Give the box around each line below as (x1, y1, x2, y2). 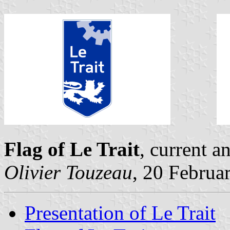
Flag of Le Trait (4, 138, 140, 160)
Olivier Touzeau (4, 161, 132, 183)
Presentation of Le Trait (25, 201, 216, 224)
